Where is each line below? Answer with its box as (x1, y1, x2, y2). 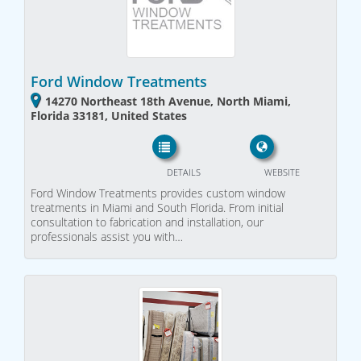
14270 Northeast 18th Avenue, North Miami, (45, 93, 291, 110)
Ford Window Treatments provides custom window (31, 185, 285, 201)
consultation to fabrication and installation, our (31, 214, 263, 230)
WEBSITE (263, 165, 300, 178)
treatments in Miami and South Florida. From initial (31, 199, 284, 215)
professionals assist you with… (31, 228, 183, 244)
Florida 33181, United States (31, 108, 187, 124)
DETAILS (166, 165, 201, 178)
